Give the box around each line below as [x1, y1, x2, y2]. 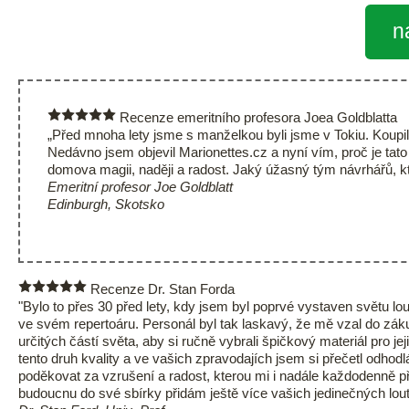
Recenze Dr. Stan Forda [87, 280, 235, 297]
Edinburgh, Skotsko [47, 196, 164, 213]
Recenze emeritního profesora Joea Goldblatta [116, 110, 397, 126]
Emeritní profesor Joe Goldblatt [47, 179, 236, 195]
